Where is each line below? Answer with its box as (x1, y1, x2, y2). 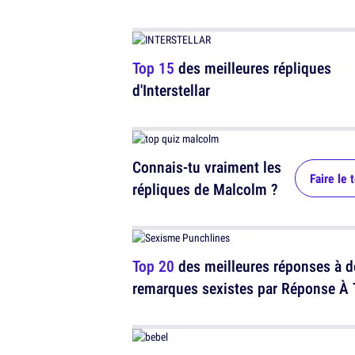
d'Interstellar (132, 79, 210, 101)
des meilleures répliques (174, 57, 331, 78)
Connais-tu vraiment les (132, 156, 281, 177)
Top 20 (132, 255, 174, 277)
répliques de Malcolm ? (132, 178, 278, 200)
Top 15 (132, 57, 174, 78)
